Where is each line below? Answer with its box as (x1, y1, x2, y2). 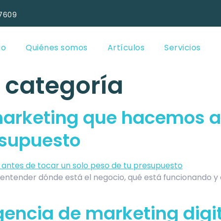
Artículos (107, 42, 145, 53)
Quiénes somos (26, 42, 88, 53)
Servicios (164, 42, 201, 53)
